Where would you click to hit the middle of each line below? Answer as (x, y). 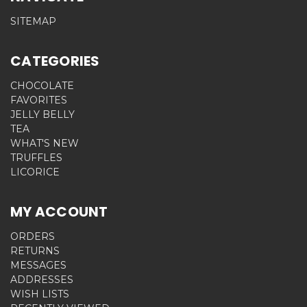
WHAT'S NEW (45, 143)
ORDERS (33, 236)
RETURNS (35, 250)
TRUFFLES (36, 157)
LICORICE (35, 172)
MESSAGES (38, 265)
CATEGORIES (55, 61)
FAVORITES (39, 100)
